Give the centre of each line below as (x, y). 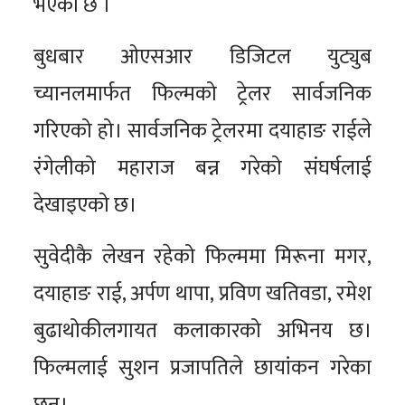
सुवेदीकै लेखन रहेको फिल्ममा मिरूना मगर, (202, 257)
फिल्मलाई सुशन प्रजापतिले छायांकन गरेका (202, 368)
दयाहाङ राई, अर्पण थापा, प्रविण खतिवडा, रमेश (202, 294)
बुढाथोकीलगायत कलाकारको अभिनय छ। (202, 331)
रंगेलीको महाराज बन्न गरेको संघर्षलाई (202, 169)
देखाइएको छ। (85, 206)
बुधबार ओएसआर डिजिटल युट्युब (202, 57)
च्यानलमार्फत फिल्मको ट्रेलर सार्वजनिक (202, 94)
